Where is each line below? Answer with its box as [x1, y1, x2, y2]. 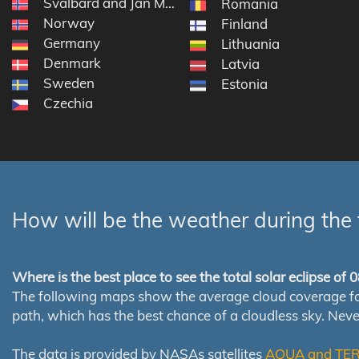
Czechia [43, 95, 93, 112]
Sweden [43, 75, 95, 92]
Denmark [43, 54, 101, 72]
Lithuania [220, 35, 280, 53]
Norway [43, 14, 95, 32]
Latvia [220, 55, 260, 73]
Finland [220, 15, 268, 33]
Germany [43, 34, 100, 52]
